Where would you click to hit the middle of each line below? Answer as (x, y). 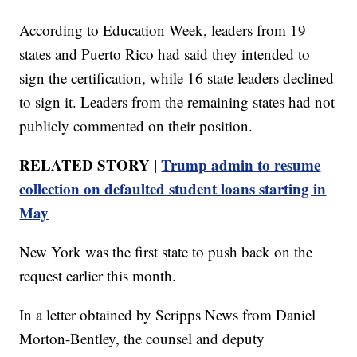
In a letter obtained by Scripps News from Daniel (168, 314)
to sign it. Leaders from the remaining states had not (177, 101)
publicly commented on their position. (136, 125)
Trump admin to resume (241, 164)
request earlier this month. (98, 275)
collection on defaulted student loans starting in (173, 188)
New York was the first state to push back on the (166, 251)
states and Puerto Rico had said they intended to (165, 53)
